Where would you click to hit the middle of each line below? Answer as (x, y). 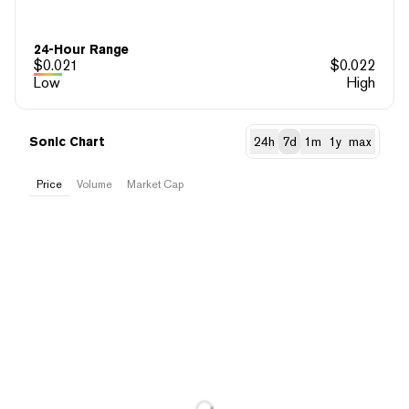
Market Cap (155, 184)
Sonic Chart (67, 141)
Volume (94, 184)
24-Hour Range (81, 49)
